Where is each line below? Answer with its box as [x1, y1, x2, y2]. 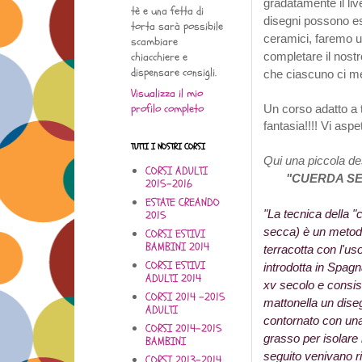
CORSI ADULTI [145, 162, 208, 179]
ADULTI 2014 [145, 270, 201, 286]
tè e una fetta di [131, 3, 204, 19]
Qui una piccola [263, 153, 348, 167]
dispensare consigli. [131, 65, 217, 81]
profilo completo [131, 101, 204, 117]
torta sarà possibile [131, 19, 223, 35]
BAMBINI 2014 [145, 238, 209, 255]
